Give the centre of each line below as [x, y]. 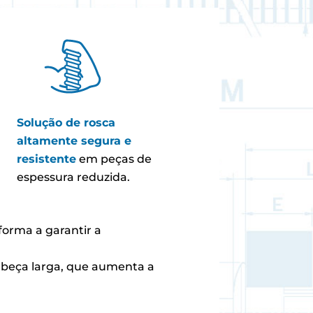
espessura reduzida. [73, 177]
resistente [46, 159]
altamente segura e [74, 141]
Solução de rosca [66, 123]
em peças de [114, 159]
